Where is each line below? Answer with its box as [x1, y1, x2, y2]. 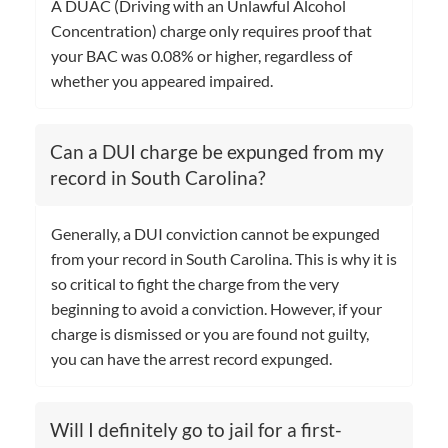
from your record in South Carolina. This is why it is [51, 248, 397, 268]
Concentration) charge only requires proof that [51, 20, 372, 40]
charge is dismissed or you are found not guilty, [51, 323, 369, 343]
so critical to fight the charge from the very [51, 273, 339, 293]
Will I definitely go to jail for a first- [50, 417, 342, 441]
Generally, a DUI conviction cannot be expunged [51, 223, 380, 243]
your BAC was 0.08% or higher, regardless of [51, 45, 352, 65]
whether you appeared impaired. [51, 70, 273, 90]
